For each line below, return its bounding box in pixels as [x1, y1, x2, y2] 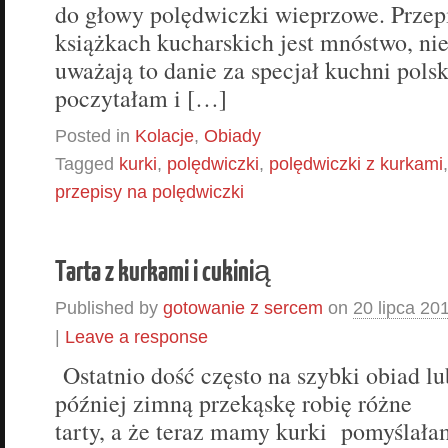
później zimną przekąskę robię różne [55, 386, 412, 419]
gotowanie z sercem [163, 297, 323, 318]
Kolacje [135, 125, 194, 146]
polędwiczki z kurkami [269, 153, 443, 174]
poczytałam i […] [55, 81, 227, 114]
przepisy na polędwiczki [55, 181, 244, 202]
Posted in [55, 125, 135, 146]
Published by [55, 297, 163, 318]
